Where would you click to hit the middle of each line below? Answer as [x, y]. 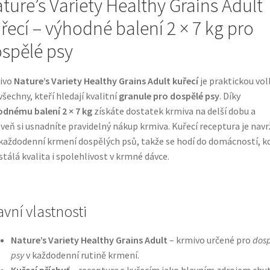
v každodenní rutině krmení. [81, 255]
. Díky [230, 96]
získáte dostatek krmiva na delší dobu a [174, 111]
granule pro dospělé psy [169, 96]
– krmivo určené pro [210, 240]
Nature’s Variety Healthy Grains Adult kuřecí [106, 80]
